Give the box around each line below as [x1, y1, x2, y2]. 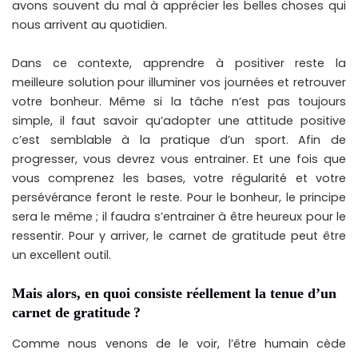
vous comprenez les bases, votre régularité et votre [12, 170, 346, 187]
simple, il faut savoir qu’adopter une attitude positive [12, 113, 346, 129]
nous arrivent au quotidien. [12, 17, 167, 34]
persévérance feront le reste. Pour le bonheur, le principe [12, 189, 346, 206]
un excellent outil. [12, 247, 111, 264]
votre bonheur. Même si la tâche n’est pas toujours [12, 93, 346, 110]
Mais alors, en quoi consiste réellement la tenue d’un [12, 285, 336, 302]
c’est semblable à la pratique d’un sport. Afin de [12, 132, 346, 149]
